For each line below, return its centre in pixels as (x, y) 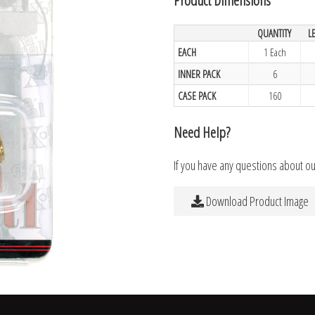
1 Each (275, 52)
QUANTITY (275, 33)
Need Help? (202, 131)
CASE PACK (197, 95)
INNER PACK (199, 73)
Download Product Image (257, 201)
